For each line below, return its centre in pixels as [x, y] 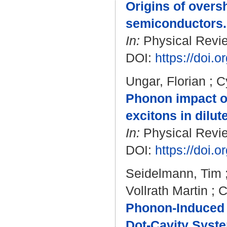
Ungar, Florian [166, 81]
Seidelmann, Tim [174, 173]
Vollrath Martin [167, 191]
